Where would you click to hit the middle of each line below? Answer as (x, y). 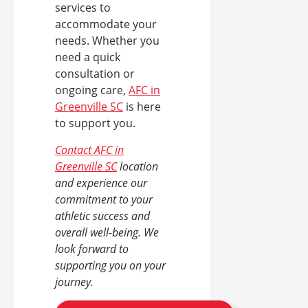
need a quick (88, 57)
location (137, 167)
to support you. (95, 123)
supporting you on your (110, 266)
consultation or (95, 74)
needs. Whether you (107, 41)
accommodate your (106, 24)
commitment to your (104, 200)
